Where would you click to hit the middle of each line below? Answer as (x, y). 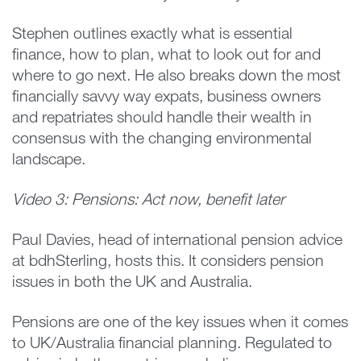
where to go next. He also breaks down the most (176, 77)
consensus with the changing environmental (162, 140)
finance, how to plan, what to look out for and (166, 56)
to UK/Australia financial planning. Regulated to (172, 344)
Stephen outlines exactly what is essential (152, 35)
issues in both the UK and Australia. (132, 283)
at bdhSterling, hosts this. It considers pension (168, 262)
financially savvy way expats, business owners (166, 98)
